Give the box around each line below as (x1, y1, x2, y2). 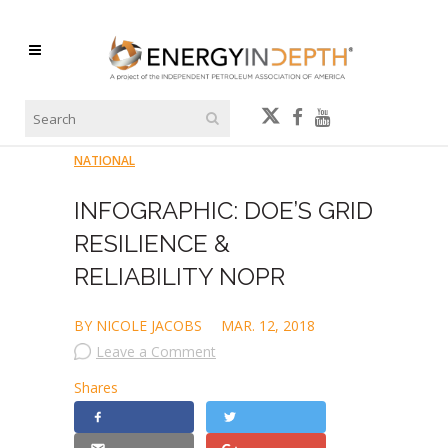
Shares (74, 378, 118, 397)
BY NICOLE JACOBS (74, 316, 206, 335)
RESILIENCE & (74, 229, 230, 258)
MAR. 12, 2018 (221, 316, 315, 335)
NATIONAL (74, 152, 135, 169)
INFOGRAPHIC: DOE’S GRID (74, 196, 373, 225)
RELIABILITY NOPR (74, 262, 285, 291)
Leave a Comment (96, 342, 216, 361)
